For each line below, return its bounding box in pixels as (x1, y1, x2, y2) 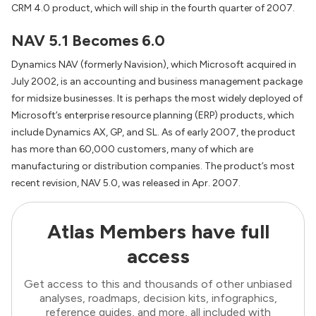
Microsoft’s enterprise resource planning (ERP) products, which (11, 109, 294, 122)
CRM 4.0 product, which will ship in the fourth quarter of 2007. (11, 2, 295, 14)
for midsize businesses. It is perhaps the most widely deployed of (11, 92, 303, 105)
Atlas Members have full (47, 219, 269, 244)
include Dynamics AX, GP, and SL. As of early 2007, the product (11, 126, 296, 139)
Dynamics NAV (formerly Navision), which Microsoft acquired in (11, 59, 296, 71)
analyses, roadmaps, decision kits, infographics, (39, 291, 277, 305)
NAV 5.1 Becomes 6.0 (11, 31, 165, 50)
